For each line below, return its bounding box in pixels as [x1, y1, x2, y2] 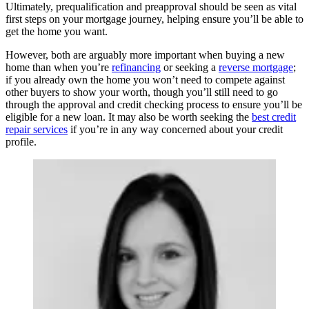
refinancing [112, 61, 161, 74]
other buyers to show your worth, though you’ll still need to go [6, 86, 278, 99]
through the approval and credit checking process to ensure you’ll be [6, 99, 302, 111]
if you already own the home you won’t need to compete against [6, 74, 285, 86]
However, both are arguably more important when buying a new [6, 49, 285, 61]
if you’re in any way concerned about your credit [68, 123, 283, 136]
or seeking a [161, 61, 219, 74]
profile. [6, 136, 37, 148]
